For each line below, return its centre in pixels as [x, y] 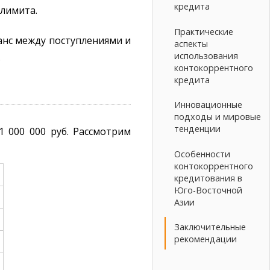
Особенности [202, 154]
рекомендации [206, 239]
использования [206, 55]
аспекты [191, 43]
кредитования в [209, 178]
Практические [204, 31]
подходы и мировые [218, 117]
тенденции [198, 129]
